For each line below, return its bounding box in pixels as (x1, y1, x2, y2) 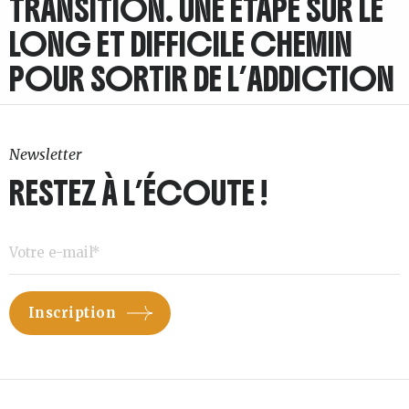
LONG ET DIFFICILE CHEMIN (9, 24, 352, 66)
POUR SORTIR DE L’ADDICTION (9, 58, 394, 100)
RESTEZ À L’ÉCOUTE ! (9, 173, 267, 215)
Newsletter (9, 145, 81, 163)
